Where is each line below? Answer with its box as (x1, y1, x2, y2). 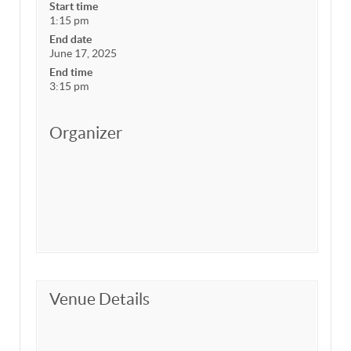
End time (49, 65, 92, 78)
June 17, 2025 (49, 46, 117, 60)
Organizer (49, 123, 122, 142)
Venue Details (49, 289, 150, 308)
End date (49, 32, 92, 45)
